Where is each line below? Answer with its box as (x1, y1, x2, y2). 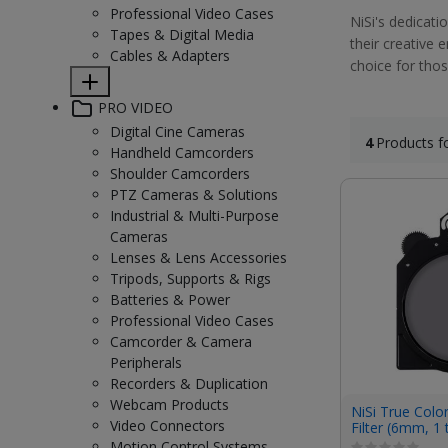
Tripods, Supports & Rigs (110, 269, 271, 288)
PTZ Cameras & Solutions (110, 185, 278, 204)
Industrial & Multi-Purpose (110, 206, 279, 225)
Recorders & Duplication (110, 374, 268, 393)
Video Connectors (110, 416, 225, 435)
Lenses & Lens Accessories (110, 248, 287, 267)
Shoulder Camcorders (110, 164, 250, 183)
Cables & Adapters (110, 46, 230, 66)
